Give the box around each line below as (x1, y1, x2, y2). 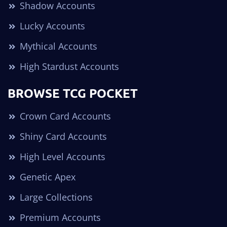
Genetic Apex (17, 171, 75, 183)
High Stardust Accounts (17, 60, 119, 73)
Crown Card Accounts (17, 110, 111, 123)
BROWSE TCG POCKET (8, 85, 138, 101)
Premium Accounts (17, 211, 101, 224)
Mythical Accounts (17, 40, 97, 53)
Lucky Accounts (17, 20, 85, 32)
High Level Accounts (17, 150, 105, 163)
